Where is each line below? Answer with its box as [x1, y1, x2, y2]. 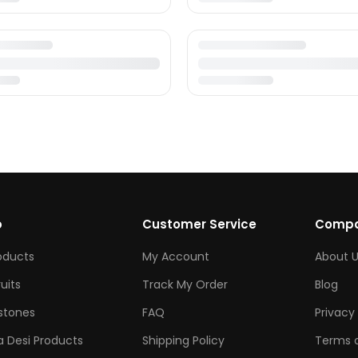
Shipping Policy [142, 332, 225, 348]
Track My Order [142, 276, 229, 292]
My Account [142, 248, 210, 265]
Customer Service [142, 215, 257, 233]
